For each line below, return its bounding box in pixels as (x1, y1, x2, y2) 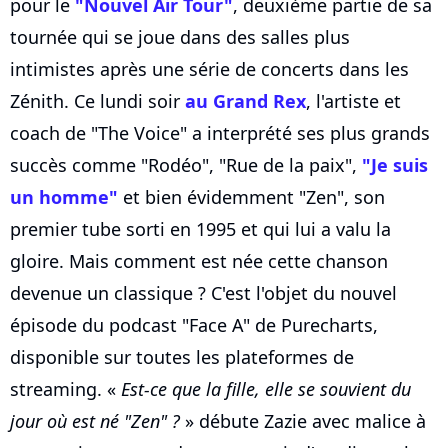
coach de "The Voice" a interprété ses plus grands (10, 121, 430, 146)
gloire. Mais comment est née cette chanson (10, 249, 388, 274)
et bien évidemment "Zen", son (118, 185, 385, 210)
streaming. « (10, 377, 121, 402)
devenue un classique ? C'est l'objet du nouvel (10, 281, 397, 306)
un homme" (10, 185, 118, 210)
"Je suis (362, 153, 428, 178)
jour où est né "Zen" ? (10, 409, 180, 434)
